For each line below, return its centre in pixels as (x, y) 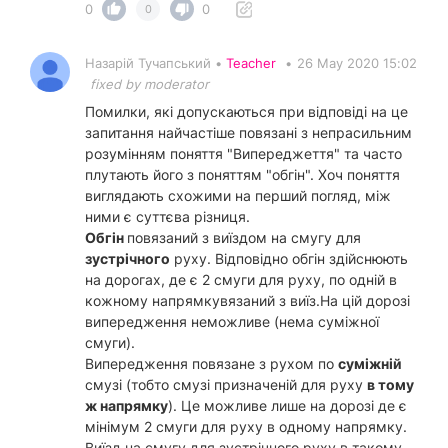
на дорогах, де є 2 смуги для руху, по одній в (241, 280)
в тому (390, 385)
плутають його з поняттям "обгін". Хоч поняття (242, 175)
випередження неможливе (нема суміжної (232, 322)
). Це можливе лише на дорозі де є (287, 406)
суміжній (370, 364)
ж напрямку (126, 406)
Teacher (251, 63)
